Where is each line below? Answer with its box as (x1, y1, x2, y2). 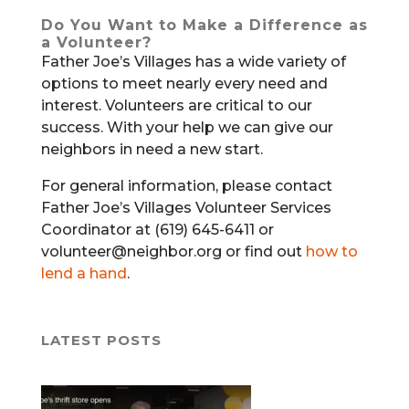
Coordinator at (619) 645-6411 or (40, 220, 274, 238)
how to (305, 242, 358, 260)
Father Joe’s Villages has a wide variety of (40, 52, 346, 70)
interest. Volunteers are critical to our (40, 96, 312, 114)
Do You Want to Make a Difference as (40, 16, 368, 34)
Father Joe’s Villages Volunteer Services (40, 198, 331, 216)
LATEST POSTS (40, 330, 162, 349)
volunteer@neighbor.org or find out (40, 242, 306, 260)
